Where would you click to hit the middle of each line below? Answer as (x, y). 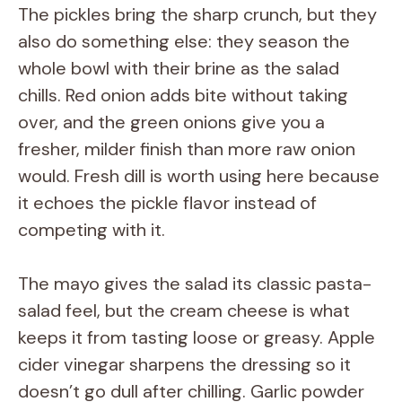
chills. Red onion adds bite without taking (183, 95)
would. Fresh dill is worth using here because (199, 175)
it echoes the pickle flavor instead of (167, 202)
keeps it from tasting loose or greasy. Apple (197, 337)
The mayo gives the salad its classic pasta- (195, 283)
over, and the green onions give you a (171, 122)
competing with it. (92, 229)
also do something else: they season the (184, 41)
